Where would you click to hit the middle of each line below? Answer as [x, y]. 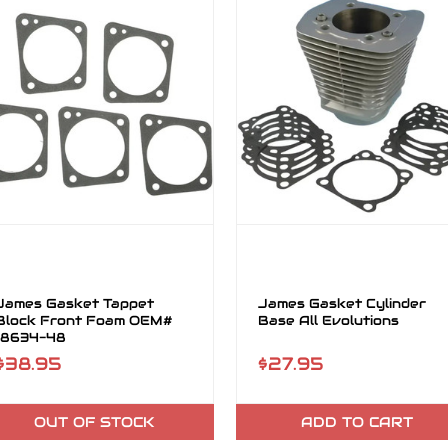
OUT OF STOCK [93, 422]
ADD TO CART [356, 422]
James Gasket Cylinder [341, 303]
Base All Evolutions [328, 320]
